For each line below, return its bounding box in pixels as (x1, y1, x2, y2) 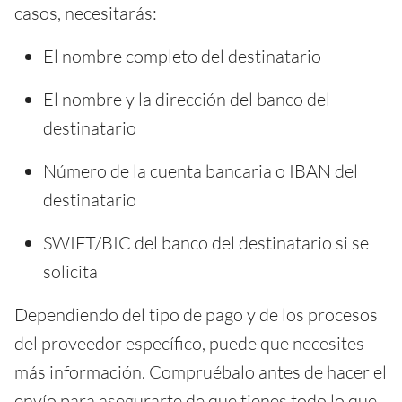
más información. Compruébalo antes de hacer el (14, 360, 387, 383)
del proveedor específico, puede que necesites (14, 331, 364, 354)
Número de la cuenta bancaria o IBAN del (43, 159, 358, 182)
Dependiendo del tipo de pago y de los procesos (14, 302, 378, 326)
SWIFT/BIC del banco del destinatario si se (43, 231, 369, 254)
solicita (43, 259, 98, 283)
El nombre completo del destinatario (43, 44, 321, 67)
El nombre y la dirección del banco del (43, 87, 330, 110)
